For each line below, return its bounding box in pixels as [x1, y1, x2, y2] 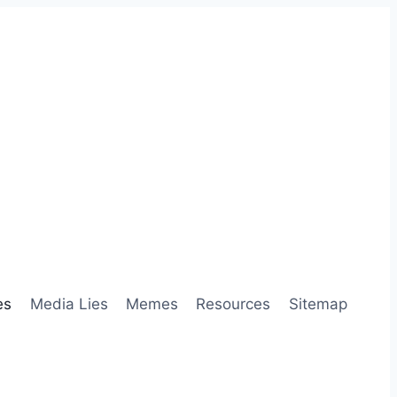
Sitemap [288, 295, 347, 313]
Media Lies [29, 295, 108, 313]
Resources [196, 295, 271, 313]
